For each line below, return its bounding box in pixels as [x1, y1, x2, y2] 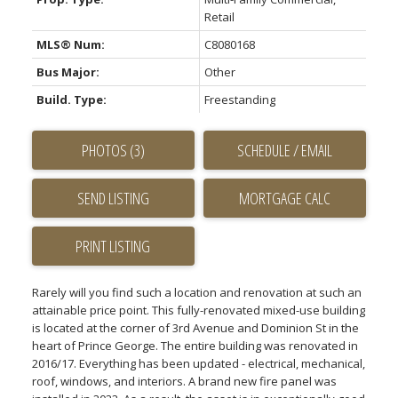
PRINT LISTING [76, 235, 151, 258]
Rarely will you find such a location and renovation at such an [31, 284, 362, 301]
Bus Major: [36, 64, 99, 81]
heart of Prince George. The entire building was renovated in [31, 338, 358, 354]
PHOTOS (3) [81, 139, 145, 162]
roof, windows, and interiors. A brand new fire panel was [31, 373, 337, 390]
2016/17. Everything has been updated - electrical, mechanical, [31, 355, 365, 372]
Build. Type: [36, 92, 107, 108]
